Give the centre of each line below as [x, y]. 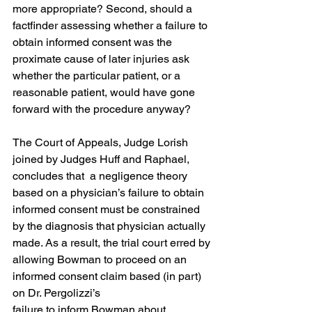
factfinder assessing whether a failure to [111, 25]
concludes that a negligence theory [101, 176]
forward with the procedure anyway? [102, 109]
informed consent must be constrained [108, 209]
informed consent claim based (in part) [108, 276]
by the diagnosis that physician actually [110, 226]
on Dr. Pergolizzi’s [56, 293]
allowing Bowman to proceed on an [101, 259]
